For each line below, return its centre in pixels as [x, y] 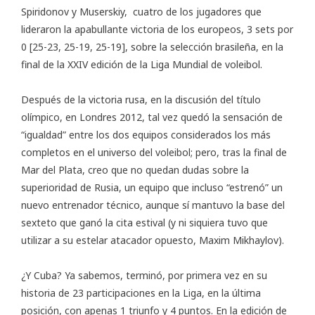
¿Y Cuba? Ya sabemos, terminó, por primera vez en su [144, 276]
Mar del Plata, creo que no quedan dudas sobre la [135, 170]
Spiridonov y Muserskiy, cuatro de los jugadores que [141, 12]
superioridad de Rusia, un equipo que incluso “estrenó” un [152, 188]
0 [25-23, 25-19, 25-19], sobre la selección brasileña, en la [152, 47]
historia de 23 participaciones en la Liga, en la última [141, 293]
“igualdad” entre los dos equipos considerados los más [146, 135]
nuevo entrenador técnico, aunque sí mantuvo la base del [153, 205]
